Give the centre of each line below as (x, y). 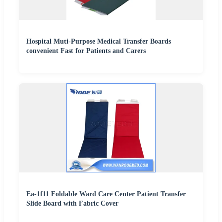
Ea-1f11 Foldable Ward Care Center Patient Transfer (106, 194)
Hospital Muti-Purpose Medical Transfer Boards (99, 41)
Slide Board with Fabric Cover (72, 203)
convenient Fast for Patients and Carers (86, 51)
